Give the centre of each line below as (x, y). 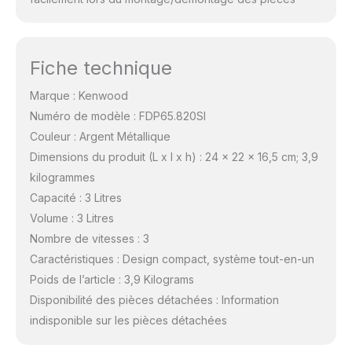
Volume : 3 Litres (71, 218)
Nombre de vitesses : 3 (89, 239)
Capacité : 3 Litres (75, 198)
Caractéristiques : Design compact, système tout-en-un (172, 259)
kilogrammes (62, 178)
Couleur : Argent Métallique (100, 137)
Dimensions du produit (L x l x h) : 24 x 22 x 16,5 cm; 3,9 (174, 157)
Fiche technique (101, 68)
